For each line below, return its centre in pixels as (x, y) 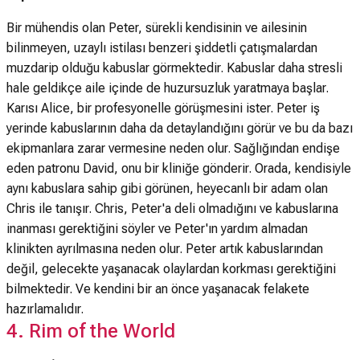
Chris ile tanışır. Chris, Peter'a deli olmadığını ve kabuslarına (172, 209)
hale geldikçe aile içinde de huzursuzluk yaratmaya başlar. (168, 88)
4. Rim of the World (91, 331)
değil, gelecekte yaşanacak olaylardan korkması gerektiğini (171, 269)
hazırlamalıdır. (45, 309)
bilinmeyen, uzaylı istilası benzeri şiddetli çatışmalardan (162, 48)
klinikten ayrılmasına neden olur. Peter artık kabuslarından (165, 249)
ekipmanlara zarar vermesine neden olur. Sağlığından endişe (173, 148)
